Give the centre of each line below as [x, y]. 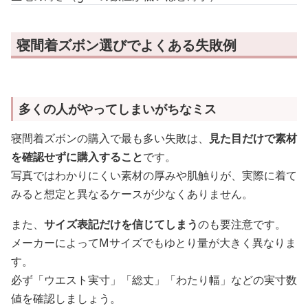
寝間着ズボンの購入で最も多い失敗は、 [110, 138]
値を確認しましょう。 [66, 298]
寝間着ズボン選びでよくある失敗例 [126, 45]
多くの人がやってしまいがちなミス [118, 108]
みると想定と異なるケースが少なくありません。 [132, 194]
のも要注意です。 [242, 224]
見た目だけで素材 [253, 138]
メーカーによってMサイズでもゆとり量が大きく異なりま [154, 242]
